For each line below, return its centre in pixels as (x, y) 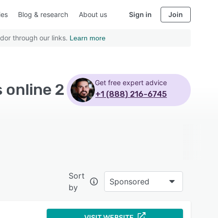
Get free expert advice (131, 82)
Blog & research (43, 14)
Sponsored (129, 182)
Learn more (88, 38)
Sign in (140, 14)
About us (93, 14)
